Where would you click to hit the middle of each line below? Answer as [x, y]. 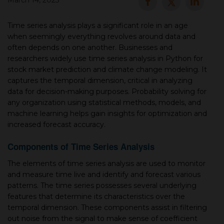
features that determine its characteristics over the [96, 196]
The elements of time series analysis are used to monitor [106, 163]
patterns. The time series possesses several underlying [102, 185]
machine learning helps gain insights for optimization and [107, 113]
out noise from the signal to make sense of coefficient [102, 218]
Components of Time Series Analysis [81, 146]
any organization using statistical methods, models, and [104, 102]
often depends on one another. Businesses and [90, 47]
